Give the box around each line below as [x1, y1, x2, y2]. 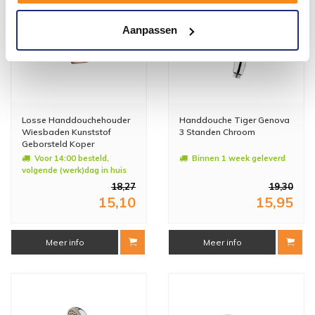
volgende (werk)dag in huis [22, 165, 127, 175]
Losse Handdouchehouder [22, 114, 130, 125]
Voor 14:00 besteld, [34, 153, 109, 163]
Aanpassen [122, 24, 177, 36]
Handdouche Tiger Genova [179, 114, 290, 125]
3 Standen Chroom [179, 126, 255, 137]
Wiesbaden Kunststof [22, 126, 111, 137]
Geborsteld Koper [22, 138, 94, 149]
